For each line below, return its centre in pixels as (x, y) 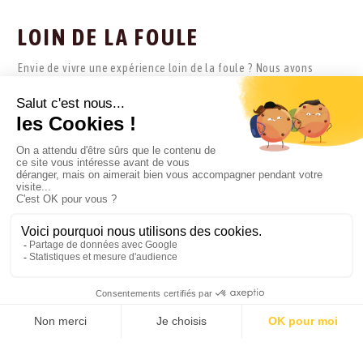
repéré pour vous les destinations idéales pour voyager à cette (176, 85)
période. (39, 102)
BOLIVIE (181, 226)
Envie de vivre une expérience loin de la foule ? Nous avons (166, 68)
